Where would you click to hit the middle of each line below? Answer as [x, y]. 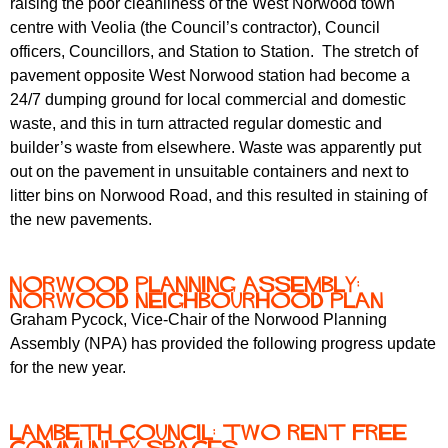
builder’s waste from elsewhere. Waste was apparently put [215, 148]
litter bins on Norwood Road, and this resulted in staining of [218, 196]
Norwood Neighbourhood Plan [197, 300]
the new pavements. [81, 220]
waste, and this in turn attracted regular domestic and [196, 124]
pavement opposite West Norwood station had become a [210, 76]
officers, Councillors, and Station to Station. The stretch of [214, 52]
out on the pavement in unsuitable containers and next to [209, 172]
